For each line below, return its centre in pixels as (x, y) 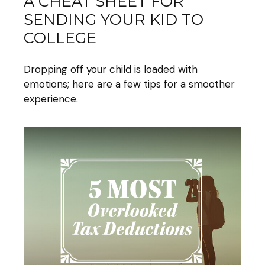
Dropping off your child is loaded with (111, 69)
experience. (51, 98)
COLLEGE (60, 38)
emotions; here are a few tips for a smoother (129, 84)
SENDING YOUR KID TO (114, 20)
